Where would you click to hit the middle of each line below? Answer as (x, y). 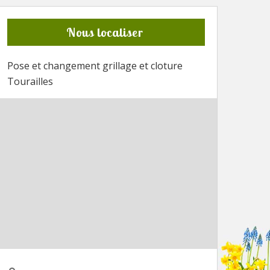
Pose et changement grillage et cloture (95, 65)
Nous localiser (105, 32)
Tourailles (30, 81)
